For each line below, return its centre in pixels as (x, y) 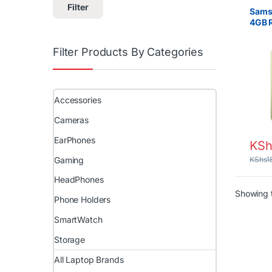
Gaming (69, 160)
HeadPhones (79, 180)
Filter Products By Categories (128, 52)
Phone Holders (83, 200)
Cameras (72, 120)
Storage (70, 239)
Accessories (78, 100)
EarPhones (75, 140)
